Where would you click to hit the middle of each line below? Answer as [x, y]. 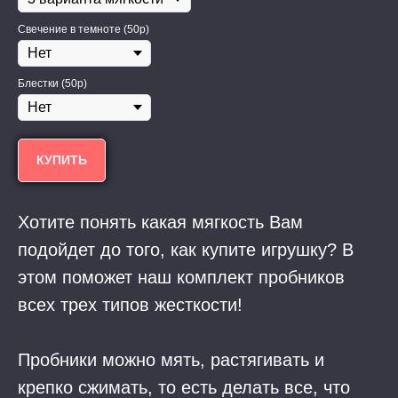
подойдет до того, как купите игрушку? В [186, 250]
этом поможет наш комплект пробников [181, 278]
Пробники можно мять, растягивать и [171, 360]
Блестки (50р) [52, 84]
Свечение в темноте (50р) [84, 29]
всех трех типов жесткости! [130, 305]
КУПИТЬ [62, 160]
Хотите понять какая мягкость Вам [160, 223]
